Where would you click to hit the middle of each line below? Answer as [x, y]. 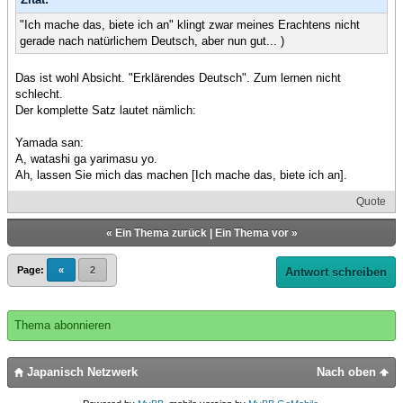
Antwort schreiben [336, 272]
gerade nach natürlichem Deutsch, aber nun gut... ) [152, 40]
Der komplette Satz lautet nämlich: [106, 110]
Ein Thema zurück [161, 233]
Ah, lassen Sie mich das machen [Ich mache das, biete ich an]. [181, 175]
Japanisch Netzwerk [81, 372]
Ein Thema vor [251, 233]
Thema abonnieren [63, 325]
